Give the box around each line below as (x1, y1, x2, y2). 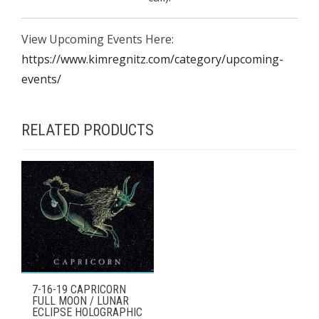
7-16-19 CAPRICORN (32, 283, 126, 297)
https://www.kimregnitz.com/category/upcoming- (21, 51, 283, 68)
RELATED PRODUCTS (21, 121, 154, 140)
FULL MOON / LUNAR (32, 294, 129, 308)
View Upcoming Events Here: (21, 31, 174, 48)
